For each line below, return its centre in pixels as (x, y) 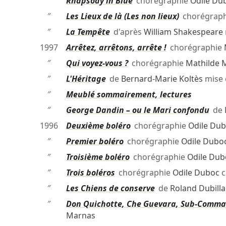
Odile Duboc (196, 173)
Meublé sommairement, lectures (129, 95)
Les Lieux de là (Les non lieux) (122, 16)
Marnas (80, 216)
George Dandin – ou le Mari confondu (137, 110)
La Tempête (88, 32)
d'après (127, 32)
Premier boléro (95, 142)
